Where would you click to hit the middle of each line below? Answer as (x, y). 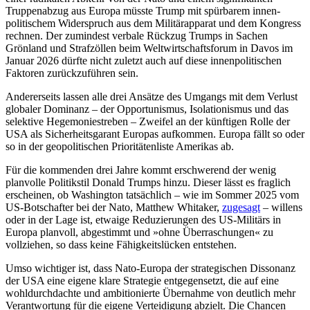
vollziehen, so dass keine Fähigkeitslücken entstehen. (121, 244)
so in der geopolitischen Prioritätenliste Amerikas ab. (120, 146)
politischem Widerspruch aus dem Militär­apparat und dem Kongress (153, 23)
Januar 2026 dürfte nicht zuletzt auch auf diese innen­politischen (144, 60)
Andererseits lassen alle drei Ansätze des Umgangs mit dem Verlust (152, 96)
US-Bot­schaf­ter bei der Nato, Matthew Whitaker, (114, 207)
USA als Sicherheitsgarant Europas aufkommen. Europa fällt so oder (155, 134)
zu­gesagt (241, 207)
